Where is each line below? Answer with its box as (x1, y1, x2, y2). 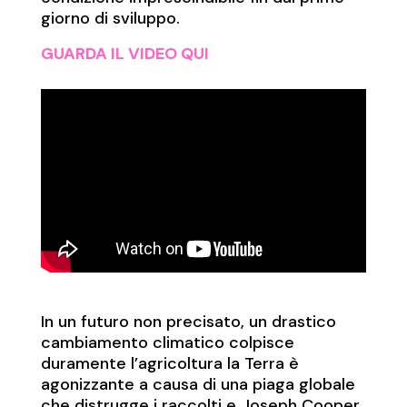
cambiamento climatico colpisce (40, 332, 294, 354)
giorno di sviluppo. (40, 6, 180, 29)
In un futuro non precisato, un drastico (40, 311, 336, 333)
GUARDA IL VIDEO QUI (40, 42, 209, 65)
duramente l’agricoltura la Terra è (40, 352, 299, 375)
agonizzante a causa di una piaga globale (40, 373, 355, 396)
